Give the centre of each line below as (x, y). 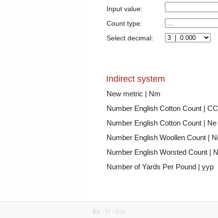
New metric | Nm (133, 94)
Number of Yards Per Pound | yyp (160, 167)
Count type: (124, 23)
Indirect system (135, 79)
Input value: (124, 9)
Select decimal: (130, 38)
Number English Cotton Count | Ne (161, 123)
